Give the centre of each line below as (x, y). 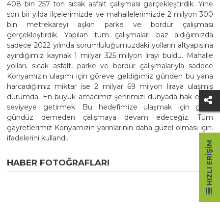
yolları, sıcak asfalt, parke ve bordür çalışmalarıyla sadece (110, 66)
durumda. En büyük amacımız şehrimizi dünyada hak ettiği (110, 96)
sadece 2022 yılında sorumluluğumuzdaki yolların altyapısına (110, 45)
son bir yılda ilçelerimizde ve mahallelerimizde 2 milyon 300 (110, 14)
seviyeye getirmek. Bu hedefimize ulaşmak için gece (110, 107)
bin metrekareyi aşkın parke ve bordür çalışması (110, 24)
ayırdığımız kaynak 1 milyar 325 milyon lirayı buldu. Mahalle (110, 55)
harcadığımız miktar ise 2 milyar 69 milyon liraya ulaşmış (110, 86)
